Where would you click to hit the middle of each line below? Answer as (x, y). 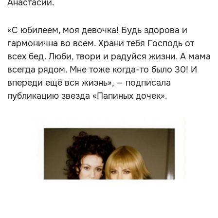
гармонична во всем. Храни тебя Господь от (101, 43)
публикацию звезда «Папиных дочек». (87, 96)
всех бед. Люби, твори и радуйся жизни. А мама (109, 56)
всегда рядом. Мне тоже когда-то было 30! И (102, 70)
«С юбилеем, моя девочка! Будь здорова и (97, 30)
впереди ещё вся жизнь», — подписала (89, 83)
